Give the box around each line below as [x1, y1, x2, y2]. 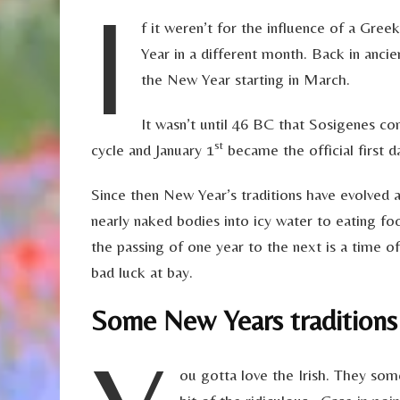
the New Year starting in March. [141, 70, 351, 89]
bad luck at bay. [91, 262, 193, 282]
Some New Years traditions [91, 304, 397, 337]
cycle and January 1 [91, 140, 214, 160]
